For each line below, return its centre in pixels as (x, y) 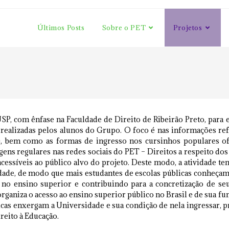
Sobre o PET (124, 28)
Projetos (188, 28)
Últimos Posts (61, 28)
